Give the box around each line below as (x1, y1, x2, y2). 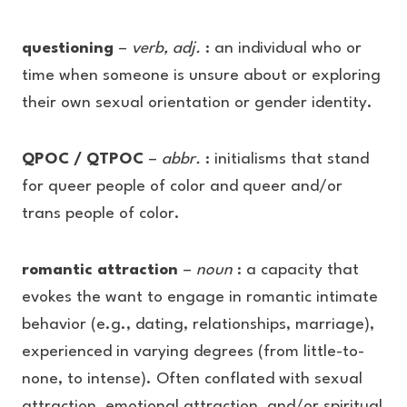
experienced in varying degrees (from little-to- (22, 344, 364, 360)
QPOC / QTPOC (22, 152, 148, 167)
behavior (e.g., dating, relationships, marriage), (22, 317, 374, 333)
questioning (22, 41, 114, 56)
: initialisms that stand (201, 152, 369, 167)
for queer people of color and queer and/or (22, 179, 342, 194)
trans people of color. (22, 206, 180, 222)
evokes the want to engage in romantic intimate (22, 290, 378, 305)
